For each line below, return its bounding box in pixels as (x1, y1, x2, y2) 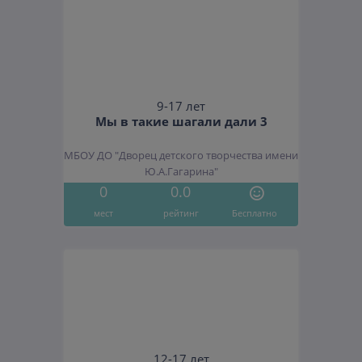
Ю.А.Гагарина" (144, 165, 218, 179)
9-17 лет (157, 98, 205, 116)
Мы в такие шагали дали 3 (95, 113, 267, 130)
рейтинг (162, 206, 199, 219)
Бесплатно (232, 206, 278, 219)
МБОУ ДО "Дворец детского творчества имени (64, 149, 298, 163)
